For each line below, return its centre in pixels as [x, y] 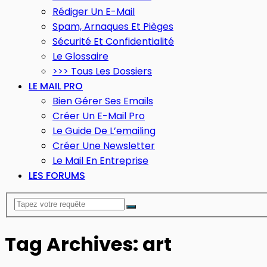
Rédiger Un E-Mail [94, 12]
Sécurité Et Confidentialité [113, 41]
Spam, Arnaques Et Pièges [113, 27]
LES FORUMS [57, 176]
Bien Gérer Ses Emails [103, 101]
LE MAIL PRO [56, 86]
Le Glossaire [80, 56]
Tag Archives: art [88, 244]
